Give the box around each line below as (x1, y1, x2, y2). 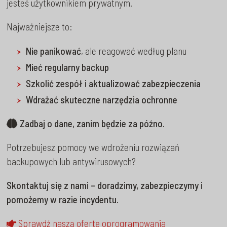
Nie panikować (26, 45, 82, 57)
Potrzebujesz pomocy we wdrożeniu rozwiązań (7, 141, 180, 154)
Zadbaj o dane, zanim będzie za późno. (18, 117, 165, 129)
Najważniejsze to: (7, 21, 73, 33)
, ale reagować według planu (81, 45, 187, 57)
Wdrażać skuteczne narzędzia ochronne (26, 93, 178, 105)
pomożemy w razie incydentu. (7, 194, 119, 206)
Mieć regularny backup (26, 61, 109, 73)
